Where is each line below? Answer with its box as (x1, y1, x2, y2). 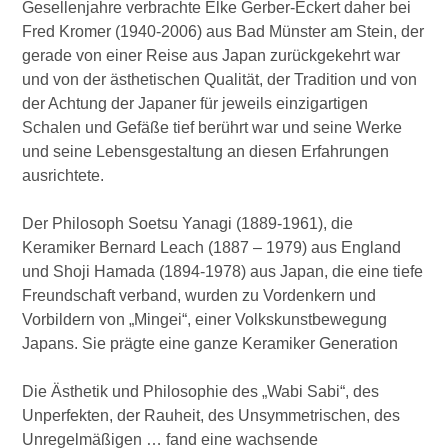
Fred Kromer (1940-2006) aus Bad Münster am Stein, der (22, 23, 425, 40)
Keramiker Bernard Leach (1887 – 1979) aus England (22, 239, 402, 256)
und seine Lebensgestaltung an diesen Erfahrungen (22, 143, 390, 160)
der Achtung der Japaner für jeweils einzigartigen (22, 95, 369, 112)
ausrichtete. (22, 167, 105, 184)
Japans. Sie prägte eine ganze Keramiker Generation (22, 335, 403, 352)
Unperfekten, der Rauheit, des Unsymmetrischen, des (22, 407, 401, 424)
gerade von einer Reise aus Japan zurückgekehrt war (22, 47, 401, 64)
